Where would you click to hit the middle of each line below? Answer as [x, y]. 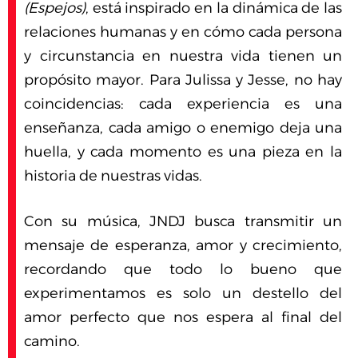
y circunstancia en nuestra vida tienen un [183, 56]
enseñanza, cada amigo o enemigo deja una [183, 128]
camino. [52, 342]
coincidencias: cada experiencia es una [183, 104]
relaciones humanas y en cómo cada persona [183, 32]
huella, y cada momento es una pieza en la [183, 152]
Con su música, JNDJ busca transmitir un [183, 222]
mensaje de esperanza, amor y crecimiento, [183, 246]
